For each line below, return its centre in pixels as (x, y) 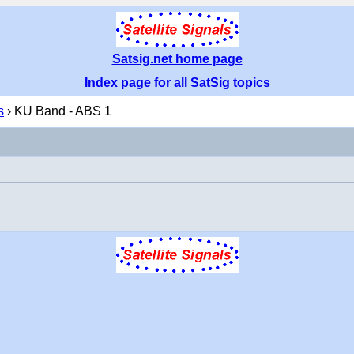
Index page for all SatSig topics (177, 83)
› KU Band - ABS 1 (58, 111)
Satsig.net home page (177, 59)
